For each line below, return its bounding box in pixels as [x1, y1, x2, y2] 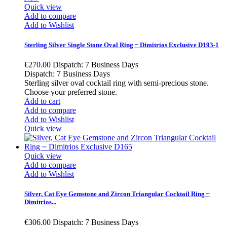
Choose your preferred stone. [24, 88, 119, 97]
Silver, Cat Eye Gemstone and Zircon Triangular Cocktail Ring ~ [24, 190, 210, 198]
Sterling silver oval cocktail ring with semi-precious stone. [24, 79, 209, 88]
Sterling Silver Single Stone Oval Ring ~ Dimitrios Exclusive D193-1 [24, 41, 219, 49]
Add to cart [24, 97, 60, 106]
